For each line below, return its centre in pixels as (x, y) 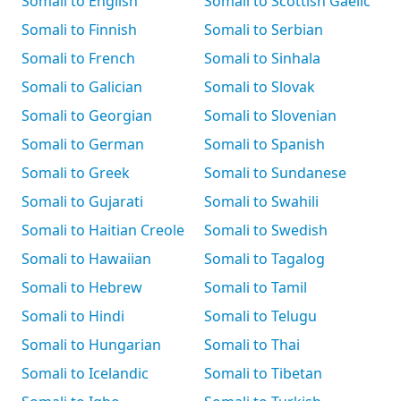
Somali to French (78, 58)
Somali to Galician (82, 87)
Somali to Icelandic (85, 373)
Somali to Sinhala (262, 58)
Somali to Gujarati (82, 201)
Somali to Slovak (260, 87)
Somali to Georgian (87, 115)
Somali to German (83, 144)
